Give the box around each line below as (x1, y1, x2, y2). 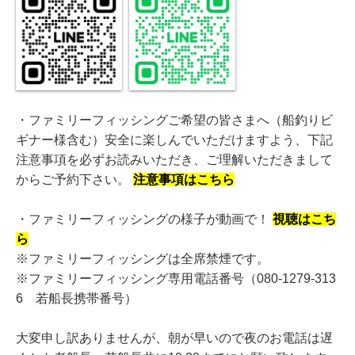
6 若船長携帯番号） (16, 291, 137, 305)
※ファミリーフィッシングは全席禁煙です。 (16, 251, 269, 265)
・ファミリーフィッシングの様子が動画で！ (16, 212, 273, 226)
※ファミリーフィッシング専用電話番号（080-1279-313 (16, 271, 336, 285)
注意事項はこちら (133, 172, 235, 186)
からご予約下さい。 (16, 172, 133, 186)
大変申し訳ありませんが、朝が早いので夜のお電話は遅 (16, 330, 333, 345)
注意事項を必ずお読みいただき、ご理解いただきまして (16, 152, 333, 166)
